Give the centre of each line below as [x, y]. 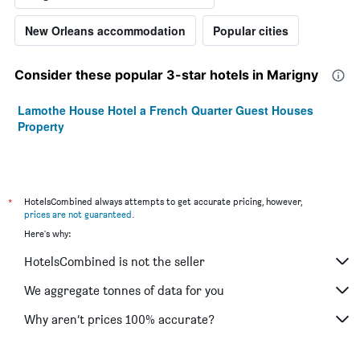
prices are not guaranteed [78, 215]
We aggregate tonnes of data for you [124, 290]
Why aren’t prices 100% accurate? [119, 319]
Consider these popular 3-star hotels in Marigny [166, 75]
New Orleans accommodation [105, 31]
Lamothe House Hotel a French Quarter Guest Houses [166, 110]
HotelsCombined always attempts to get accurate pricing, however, [163, 202]
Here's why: [47, 234]
